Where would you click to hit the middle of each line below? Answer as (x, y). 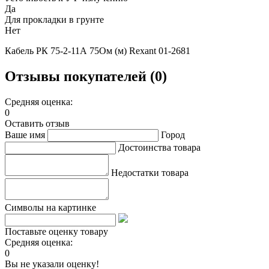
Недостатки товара (150, 172)
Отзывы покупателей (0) (86, 76)
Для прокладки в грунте (54, 19)
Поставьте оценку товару (56, 231)
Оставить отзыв (37, 123)
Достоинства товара (159, 147)
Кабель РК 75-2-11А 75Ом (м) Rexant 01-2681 (98, 50)
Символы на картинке (50, 207)
